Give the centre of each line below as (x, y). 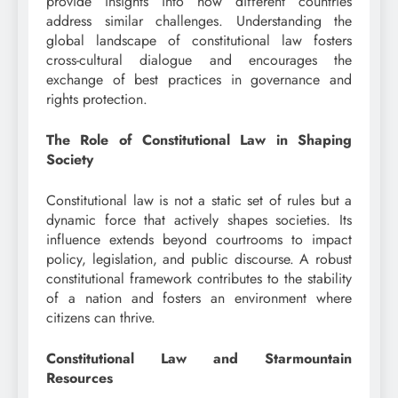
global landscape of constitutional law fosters (199, 41)
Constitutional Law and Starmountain (199, 359)
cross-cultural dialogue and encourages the (199, 60)
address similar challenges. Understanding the (199, 21)
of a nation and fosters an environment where (199, 298)
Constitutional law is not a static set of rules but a (199, 201)
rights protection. (97, 99)
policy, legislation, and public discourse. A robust (199, 259)
